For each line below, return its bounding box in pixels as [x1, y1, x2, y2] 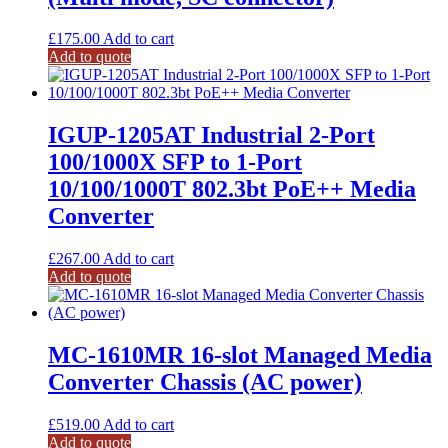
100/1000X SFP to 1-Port [48, 149, 302, 176]
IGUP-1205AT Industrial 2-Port [48, 122, 375, 149]
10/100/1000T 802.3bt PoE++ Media [48, 176, 416, 203]
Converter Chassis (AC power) [48, 369, 362, 396]
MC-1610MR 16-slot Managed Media [48, 342, 432, 369]
